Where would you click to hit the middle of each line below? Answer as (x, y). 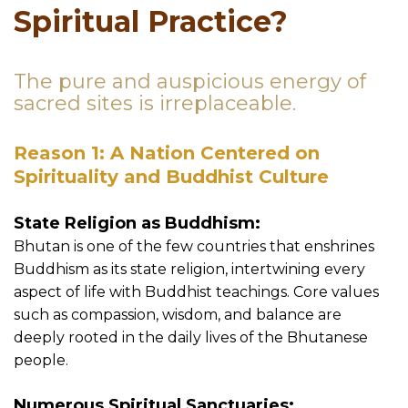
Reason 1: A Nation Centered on (167, 153)
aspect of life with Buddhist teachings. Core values (196, 292)
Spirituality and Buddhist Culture (171, 177)
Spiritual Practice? (151, 22)
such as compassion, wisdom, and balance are (178, 315)
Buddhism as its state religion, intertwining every (189, 270)
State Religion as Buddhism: (139, 224)
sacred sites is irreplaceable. (155, 104)
